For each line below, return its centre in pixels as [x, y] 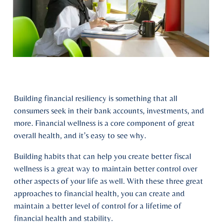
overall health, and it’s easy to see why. [80, 135]
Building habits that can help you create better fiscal [103, 156]
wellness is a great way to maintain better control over [106, 168]
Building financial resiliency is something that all [96, 98]
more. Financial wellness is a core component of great [104, 123]
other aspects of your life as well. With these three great [109, 181]
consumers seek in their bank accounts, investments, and [109, 111]
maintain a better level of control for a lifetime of [98, 206]
